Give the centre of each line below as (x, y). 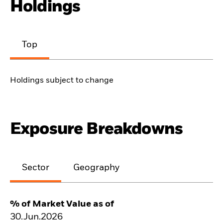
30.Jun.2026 (36, 217)
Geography (97, 167)
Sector (36, 167)
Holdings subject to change (62, 81)
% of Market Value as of (62, 204)
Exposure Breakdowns (97, 129)
